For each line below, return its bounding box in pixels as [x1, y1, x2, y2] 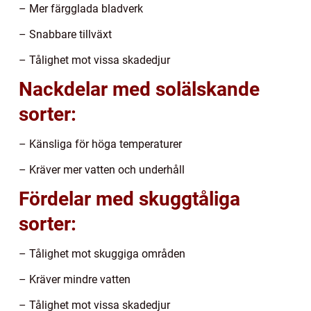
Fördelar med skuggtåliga [19, 187, 240, 211]
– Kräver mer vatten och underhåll [19, 163, 185, 177]
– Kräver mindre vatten [19, 273, 131, 287]
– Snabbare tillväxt [19, 28, 112, 42]
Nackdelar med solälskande [19, 78, 260, 101]
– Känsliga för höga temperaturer [19, 137, 182, 151]
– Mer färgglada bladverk [19, 2, 143, 16]
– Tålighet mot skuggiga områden [19, 247, 185, 261]
